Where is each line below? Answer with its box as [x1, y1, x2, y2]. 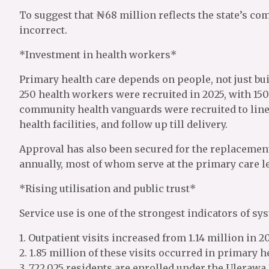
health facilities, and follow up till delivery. [19, 118, 228, 130]
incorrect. [19, 24, 67, 36]
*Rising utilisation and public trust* [19, 183, 196, 195]
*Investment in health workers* [19, 49, 177, 61]
